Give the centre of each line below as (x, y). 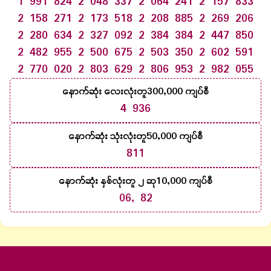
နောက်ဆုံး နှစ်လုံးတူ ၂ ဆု (107, 182)
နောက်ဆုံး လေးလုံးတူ (105, 92)
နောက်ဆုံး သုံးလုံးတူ (107, 137)
